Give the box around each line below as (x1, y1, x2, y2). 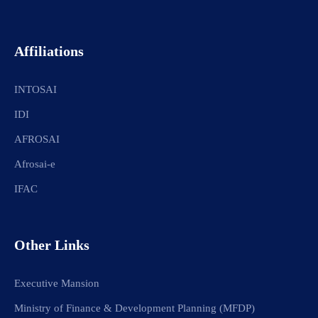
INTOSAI (14, 84, 57, 96)
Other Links (14, 237, 89, 253)
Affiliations (14, 43, 84, 60)
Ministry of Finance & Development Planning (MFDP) (14, 302, 255, 314)
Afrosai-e (14, 158, 55, 170)
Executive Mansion (14, 278, 99, 290)
